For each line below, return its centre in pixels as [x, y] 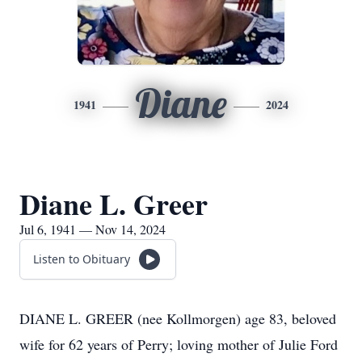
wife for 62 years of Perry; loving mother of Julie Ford [179, 344]
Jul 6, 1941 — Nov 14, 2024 [93, 229]
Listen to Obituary [82, 259]
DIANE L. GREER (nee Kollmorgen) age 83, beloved [178, 318]
